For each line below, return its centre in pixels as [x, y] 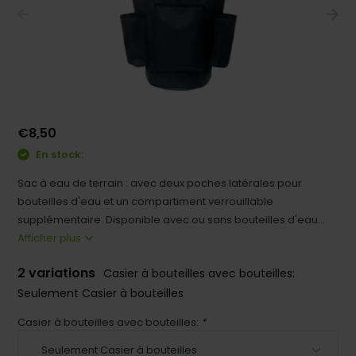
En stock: [59, 155]
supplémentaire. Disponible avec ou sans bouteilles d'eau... [172, 219]
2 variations [58, 273]
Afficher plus [51, 238]
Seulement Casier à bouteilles [101, 293]
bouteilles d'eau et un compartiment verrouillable [146, 201]
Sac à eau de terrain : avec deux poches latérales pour [160, 183]
